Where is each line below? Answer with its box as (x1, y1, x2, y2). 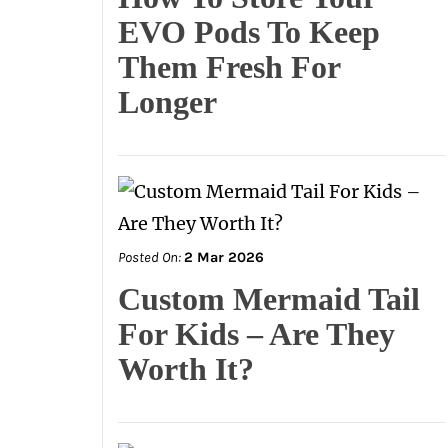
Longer (118, 84, 217, 120)
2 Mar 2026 (184, 249, 264, 266)
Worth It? (118, 351, 254, 387)
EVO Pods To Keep (118, 14, 380, 50)
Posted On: (118, 249, 184, 266)
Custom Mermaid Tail (118, 281, 420, 317)
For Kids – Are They (118, 316, 395, 352)
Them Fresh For (118, 49, 340, 85)
